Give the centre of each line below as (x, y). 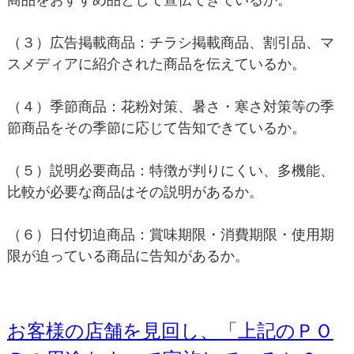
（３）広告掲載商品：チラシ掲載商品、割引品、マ (170, 42)
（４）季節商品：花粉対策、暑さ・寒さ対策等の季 (170, 106)
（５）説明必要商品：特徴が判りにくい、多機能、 (170, 170)
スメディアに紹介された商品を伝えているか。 (156, 64)
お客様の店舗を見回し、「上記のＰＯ (170, 330)
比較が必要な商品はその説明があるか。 (135, 192)
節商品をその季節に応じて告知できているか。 (156, 128)
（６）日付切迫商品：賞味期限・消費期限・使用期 (170, 234)
